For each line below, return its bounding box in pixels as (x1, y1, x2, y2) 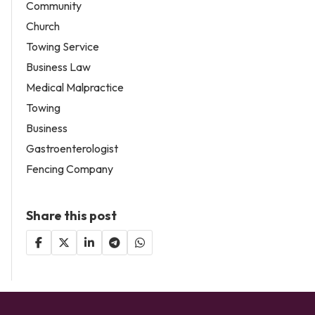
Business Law (26, 59, 91, 74)
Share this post (26, 207, 117, 224)
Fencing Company (26, 161, 113, 176)
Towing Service (26, 39, 99, 53)
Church (26, 18, 60, 33)
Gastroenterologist (26, 141, 118, 155)
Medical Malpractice (26, 79, 124, 94)
